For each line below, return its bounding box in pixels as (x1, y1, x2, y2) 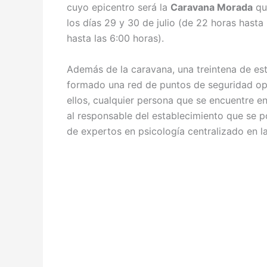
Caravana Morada (170, 1, 253, 13)
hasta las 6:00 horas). (67, 32, 164, 44)
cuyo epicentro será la (67, 1, 170, 13)
